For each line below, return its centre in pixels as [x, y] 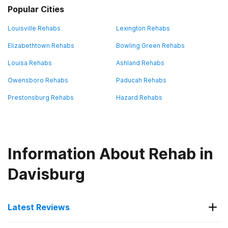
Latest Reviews [39, 207]
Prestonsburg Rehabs [41, 97]
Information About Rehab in [110, 154]
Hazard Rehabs [139, 97]
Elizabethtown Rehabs [41, 46]
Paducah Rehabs [141, 80]
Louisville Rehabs [34, 28]
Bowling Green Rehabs [150, 46]
